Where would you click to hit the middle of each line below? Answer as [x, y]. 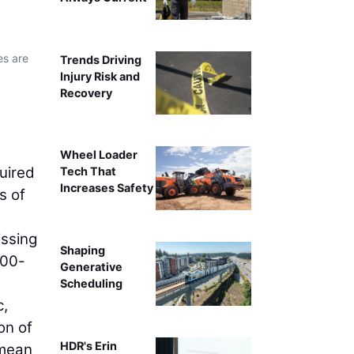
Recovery [86, 92]
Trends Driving [100, 59]
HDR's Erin [88, 345]
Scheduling [91, 284]
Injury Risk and [100, 76]
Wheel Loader [98, 155]
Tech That [88, 171]
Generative [91, 267]
